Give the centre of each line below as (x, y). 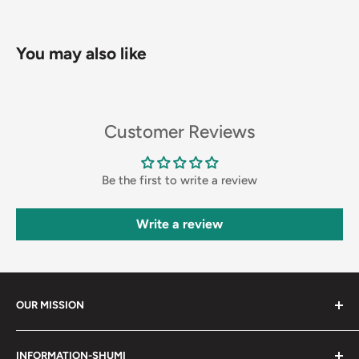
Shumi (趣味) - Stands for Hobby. (106, 337)
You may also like (81, 54)
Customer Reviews (179, 132)
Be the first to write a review (179, 181)
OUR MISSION (50, 305)
